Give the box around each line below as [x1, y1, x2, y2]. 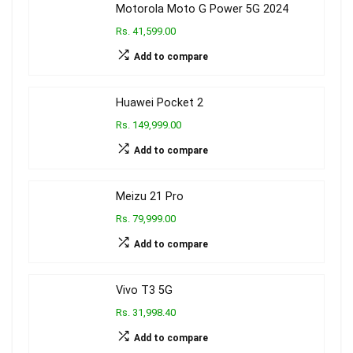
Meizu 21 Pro [116, 189, 184, 203]
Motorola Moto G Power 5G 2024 [116, 2, 288, 16]
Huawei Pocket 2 [116, 95, 203, 110]
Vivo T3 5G [116, 283, 173, 297]
